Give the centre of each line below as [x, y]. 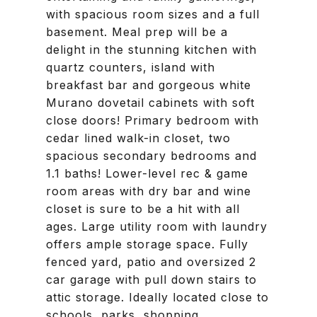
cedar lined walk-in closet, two [138, 138]
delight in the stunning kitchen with [151, 50]
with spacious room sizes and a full [153, 14]
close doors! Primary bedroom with [152, 120]
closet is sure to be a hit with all [143, 209]
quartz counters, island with [131, 67]
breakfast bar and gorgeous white [149, 85]
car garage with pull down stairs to [151, 279]
